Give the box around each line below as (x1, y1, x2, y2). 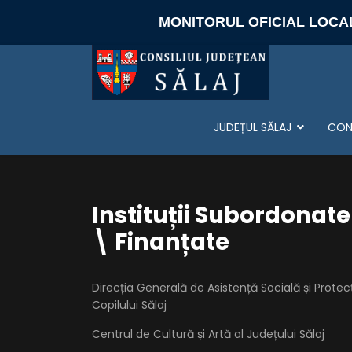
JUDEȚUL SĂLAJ (214, 119, 291, 135)
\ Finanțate (92, 226, 229, 258)
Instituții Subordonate (92, 200, 350, 231)
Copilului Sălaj (92, 297, 167, 313)
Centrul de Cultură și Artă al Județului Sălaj (92, 326, 324, 342)
